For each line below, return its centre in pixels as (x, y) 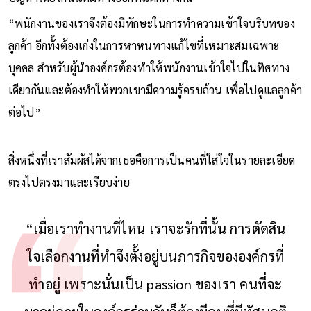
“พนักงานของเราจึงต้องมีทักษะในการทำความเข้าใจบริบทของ (151, 24)
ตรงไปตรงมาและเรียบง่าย (70, 183)
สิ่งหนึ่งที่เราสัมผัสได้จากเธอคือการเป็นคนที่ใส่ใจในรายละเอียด (152, 160)
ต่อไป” (24, 112)
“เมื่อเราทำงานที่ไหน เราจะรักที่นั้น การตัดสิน (155, 229)
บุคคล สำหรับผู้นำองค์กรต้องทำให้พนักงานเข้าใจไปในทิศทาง (149, 68)
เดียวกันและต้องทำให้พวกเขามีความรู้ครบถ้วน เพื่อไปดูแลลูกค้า (155, 90)
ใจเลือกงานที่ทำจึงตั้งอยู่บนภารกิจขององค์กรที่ (155, 257)
